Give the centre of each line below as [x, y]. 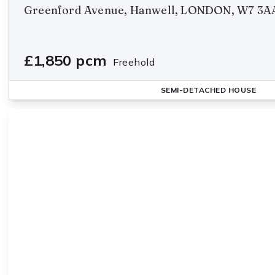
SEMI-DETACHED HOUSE [208, 90]
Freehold [134, 62]
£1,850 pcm [65, 60]
